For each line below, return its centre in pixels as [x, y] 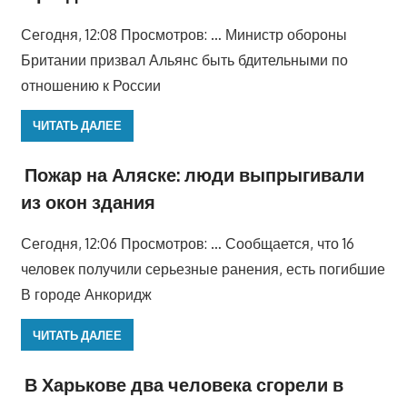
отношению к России [90, 85]
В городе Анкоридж [86, 295]
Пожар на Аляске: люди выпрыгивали [194, 175]
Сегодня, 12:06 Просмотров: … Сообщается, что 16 [187, 244]
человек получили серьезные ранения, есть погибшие [203, 269]
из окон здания [88, 202]
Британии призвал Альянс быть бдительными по [184, 60]
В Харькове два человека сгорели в [184, 384]
